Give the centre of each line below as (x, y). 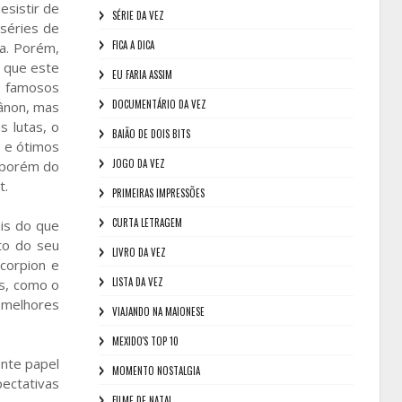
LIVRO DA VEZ (139, 252)
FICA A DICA (133, 45)
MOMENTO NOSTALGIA (156, 371)
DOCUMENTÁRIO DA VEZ (159, 104)
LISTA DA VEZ (137, 282)
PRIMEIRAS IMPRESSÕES (158, 193)
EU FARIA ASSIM (142, 74)
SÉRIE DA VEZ (138, 15)
